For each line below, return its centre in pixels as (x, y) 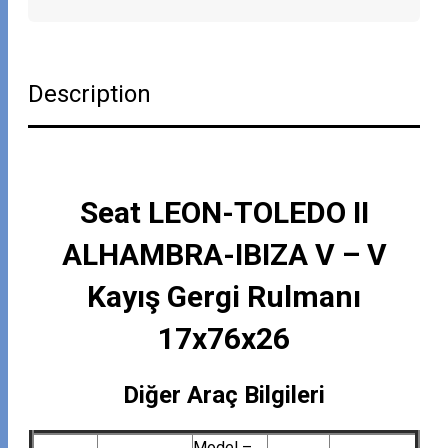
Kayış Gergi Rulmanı (224, 296)
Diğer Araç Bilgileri (224, 394)
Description (90, 94)
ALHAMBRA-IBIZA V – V (224, 254)
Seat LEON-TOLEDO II (224, 212)
